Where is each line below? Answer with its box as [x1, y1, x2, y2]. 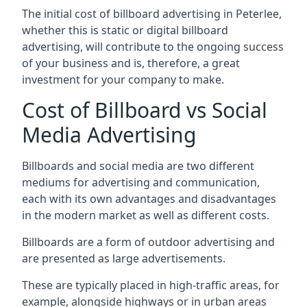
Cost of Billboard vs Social [22, 95, 267, 124]
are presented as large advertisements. [22, 250, 225, 266]
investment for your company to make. [22, 71, 224, 87]
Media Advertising [22, 120, 196, 149]
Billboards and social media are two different [22, 158, 254, 173]
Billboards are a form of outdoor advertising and [22, 234, 275, 249]
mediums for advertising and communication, [22, 174, 260, 190]
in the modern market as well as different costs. [22, 207, 269, 223]
